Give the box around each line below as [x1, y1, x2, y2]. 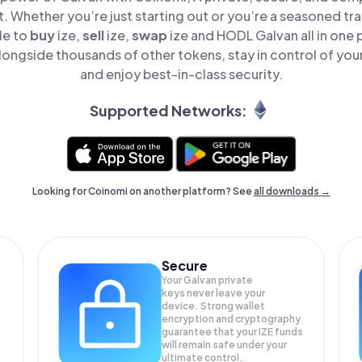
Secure [162, 257, 208, 274]
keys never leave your [162, 287, 266, 299]
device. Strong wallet [162, 300, 266, 312]
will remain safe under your [162, 339, 288, 351]
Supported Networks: [89, 100, 247, 120]
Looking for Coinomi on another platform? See [32, 185, 254, 197]
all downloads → [253, 185, 330, 197]
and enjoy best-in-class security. [79, 65, 283, 82]
